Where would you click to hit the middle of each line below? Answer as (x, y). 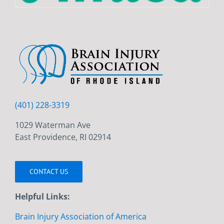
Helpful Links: (42, 197)
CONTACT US (48, 172)
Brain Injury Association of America (80, 217)
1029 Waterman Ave (52, 125)
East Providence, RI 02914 (63, 137)
